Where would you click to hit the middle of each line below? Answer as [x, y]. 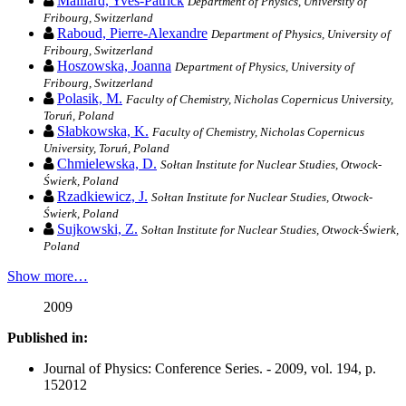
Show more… [48, 276]
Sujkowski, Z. [97, 229]
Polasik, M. [90, 99]
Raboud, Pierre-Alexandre [132, 34]
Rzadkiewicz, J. [102, 197]
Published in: [48, 338]
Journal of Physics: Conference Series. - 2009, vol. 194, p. [210, 369]
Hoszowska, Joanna [114, 66]
